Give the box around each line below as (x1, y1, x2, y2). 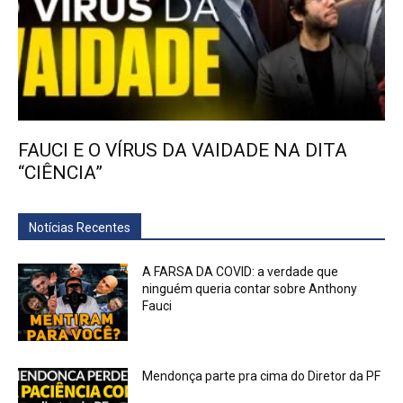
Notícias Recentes (29, 220, 130, 236)
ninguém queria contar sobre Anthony (142, 282, 358, 297)
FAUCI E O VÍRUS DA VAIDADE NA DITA (18, 139, 347, 162)
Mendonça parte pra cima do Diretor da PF (142, 369, 381, 384)
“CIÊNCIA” (18, 162, 103, 184)
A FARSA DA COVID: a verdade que (142, 264, 339, 280)
